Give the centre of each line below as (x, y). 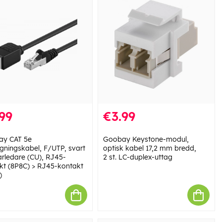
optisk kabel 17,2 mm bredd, (149, 148)
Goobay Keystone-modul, (146, 139)
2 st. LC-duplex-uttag (138, 157)
